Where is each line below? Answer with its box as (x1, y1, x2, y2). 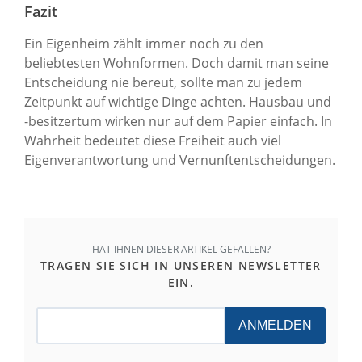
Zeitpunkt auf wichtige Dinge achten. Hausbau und (24, 92, 331, 111)
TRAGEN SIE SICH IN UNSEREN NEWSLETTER (40, 257, 322, 273)
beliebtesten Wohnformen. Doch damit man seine (24, 53, 329, 72)
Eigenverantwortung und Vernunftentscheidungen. (24, 150, 335, 169)
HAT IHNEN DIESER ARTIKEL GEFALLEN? (91, 242, 271, 256)
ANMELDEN (238, 318, 312, 332)
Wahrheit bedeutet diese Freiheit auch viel (24, 131, 281, 149)
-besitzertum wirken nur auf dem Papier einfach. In (24, 112, 332, 130)
